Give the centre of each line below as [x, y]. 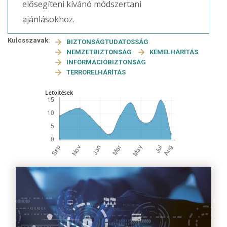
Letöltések [59, 93]
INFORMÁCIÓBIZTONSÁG [106, 62]
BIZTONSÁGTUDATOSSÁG [107, 42]
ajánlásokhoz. [49, 19]
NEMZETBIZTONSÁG [100, 52]
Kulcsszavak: [29, 40]
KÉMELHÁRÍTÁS [174, 52]
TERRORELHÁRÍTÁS [96, 72]
